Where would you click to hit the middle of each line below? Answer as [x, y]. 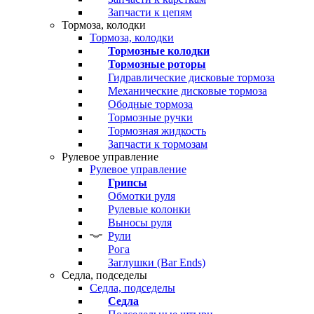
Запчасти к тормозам [158, 144]
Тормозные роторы [157, 64]
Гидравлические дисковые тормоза [191, 77]
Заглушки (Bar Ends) [157, 262]
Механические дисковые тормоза [187, 91]
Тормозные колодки [159, 51]
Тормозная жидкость [157, 131]
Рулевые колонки [149, 209]
